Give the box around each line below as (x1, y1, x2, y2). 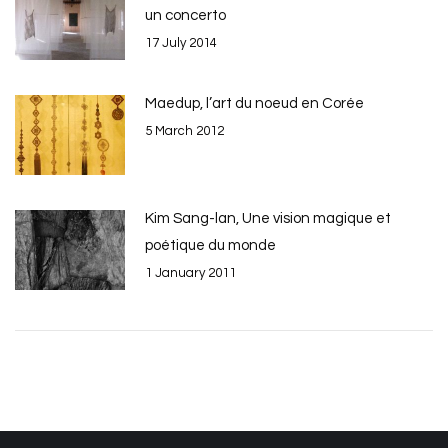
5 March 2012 (145, 123, 224, 138)
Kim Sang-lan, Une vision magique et (145, 210, 391, 226)
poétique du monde (145, 237, 276, 253)
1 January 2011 (145, 265, 236, 280)
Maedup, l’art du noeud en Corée (145, 95, 364, 111)
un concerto (145, 7, 226, 23)
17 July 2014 (145, 35, 217, 50)
